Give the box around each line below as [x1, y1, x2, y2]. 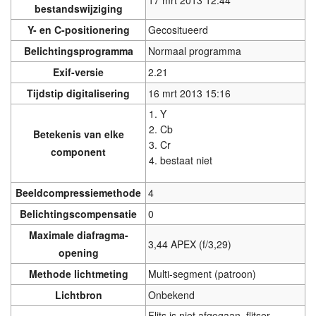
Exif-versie [53, 65, 104, 80]
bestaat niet [160, 153, 213, 168]
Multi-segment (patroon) [147, 267, 256, 281]
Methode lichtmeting [28, 267, 128, 281]
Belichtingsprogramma [23, 44, 133, 59]
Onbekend [147, 288, 195, 303]
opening [58, 245, 99, 260]
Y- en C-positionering [27, 23, 130, 37]
